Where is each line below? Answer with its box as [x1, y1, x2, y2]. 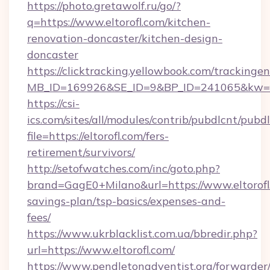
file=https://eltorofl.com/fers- [27, 129, 169, 143]
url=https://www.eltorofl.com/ [27, 243, 175, 257]
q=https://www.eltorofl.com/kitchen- [27, 15, 210, 29]
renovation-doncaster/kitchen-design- [27, 31, 222, 45]
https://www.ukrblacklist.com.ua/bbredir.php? [27, 227, 257, 240]
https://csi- [27, 96, 80, 110]
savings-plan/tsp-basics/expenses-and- [27, 194, 225, 208]
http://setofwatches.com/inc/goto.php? [27, 162, 220, 175]
